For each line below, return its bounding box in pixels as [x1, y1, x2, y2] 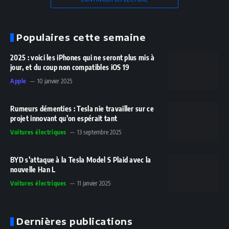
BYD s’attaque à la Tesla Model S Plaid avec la [10, 155, 151, 164]
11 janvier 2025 [77, 179, 110, 187]
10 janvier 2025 [37, 77, 72, 85]
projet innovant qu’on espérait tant [10, 113, 118, 123]
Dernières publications [16, 215, 133, 227]
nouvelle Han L [10, 165, 56, 174]
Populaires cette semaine [16, 31, 146, 43]
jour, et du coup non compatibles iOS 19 [10, 62, 130, 72]
